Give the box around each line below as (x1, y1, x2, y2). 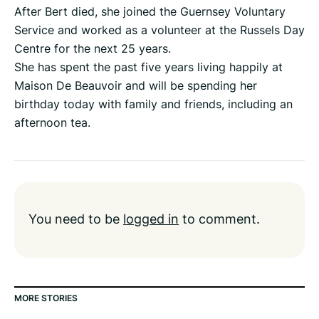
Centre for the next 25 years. (14, 41, 171, 57)
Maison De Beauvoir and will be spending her (14, 78, 257, 94)
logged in (123, 209, 179, 229)
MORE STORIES (14, 292, 78, 305)
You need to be (28, 209, 123, 229)
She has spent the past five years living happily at (14, 59, 283, 75)
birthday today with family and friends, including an (14, 96, 293, 113)
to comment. (179, 209, 260, 229)
